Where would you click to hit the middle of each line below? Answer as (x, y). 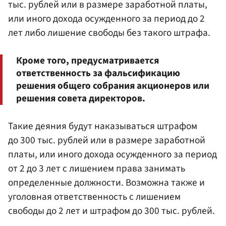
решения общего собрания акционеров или (113, 86)
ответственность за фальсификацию (98, 73)
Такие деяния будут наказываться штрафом (103, 126)
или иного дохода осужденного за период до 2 (106, 18)
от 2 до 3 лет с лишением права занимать (97, 169)
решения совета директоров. (81, 98)
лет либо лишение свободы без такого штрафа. (109, 33)
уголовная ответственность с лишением (94, 197)
